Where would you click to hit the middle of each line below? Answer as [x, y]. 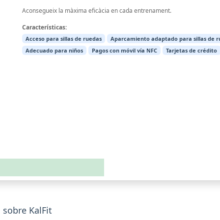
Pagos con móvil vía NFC [125, 51]
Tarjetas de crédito [192, 51]
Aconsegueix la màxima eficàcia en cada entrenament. [96, 11]
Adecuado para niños [54, 51]
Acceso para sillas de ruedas [63, 39]
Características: [44, 27]
